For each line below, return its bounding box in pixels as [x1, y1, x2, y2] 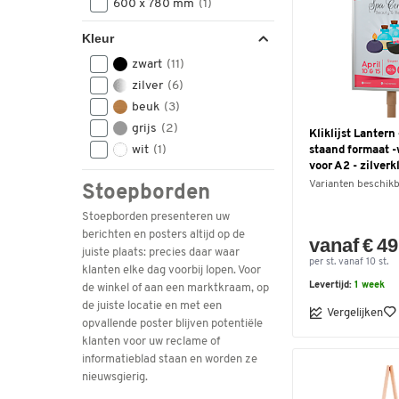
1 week [354, 281, 385, 290]
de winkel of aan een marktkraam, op [82, 282, 269, 294]
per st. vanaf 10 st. [309, 257, 388, 267]
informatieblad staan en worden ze [82, 354, 257, 365]
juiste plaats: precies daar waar [82, 247, 240, 258]
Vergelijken [327, 306, 383, 319]
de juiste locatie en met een [82, 300, 222, 312]
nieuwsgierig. [82, 371, 148, 383]
